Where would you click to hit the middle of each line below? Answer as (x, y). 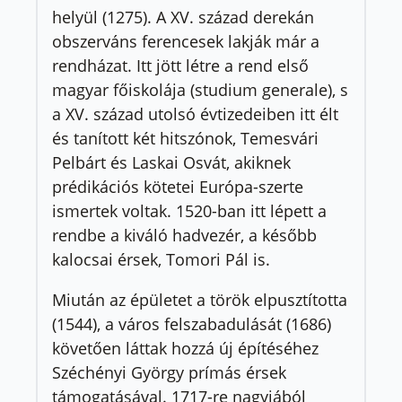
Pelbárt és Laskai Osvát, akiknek (171, 162)
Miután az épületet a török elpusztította (200, 299)
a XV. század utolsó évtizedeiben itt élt (195, 114)
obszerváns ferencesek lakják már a (186, 41)
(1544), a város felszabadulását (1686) (192, 323)
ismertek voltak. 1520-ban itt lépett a (189, 210)
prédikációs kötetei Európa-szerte (178, 186)
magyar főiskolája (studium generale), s (200, 89)
